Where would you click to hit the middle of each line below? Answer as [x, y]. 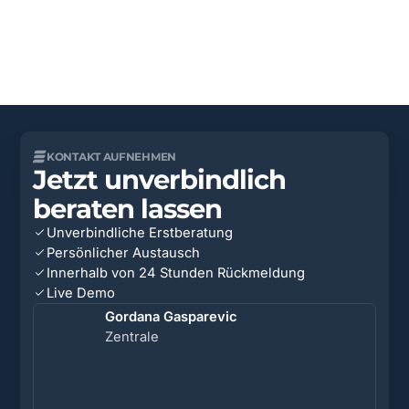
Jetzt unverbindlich [159, 178]
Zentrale [131, 337]
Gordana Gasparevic [171, 317]
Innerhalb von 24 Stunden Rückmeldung [176, 273]
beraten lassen [127, 208]
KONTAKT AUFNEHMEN [111, 156]
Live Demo [81, 293]
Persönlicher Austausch [123, 252]
